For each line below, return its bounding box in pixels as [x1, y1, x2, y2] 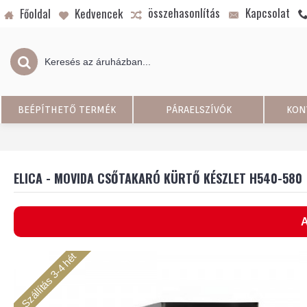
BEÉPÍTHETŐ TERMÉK [18, 104, 116, 115]
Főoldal [20, 5, 51, 22]
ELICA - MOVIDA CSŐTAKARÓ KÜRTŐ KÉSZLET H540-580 [14, 169, 302, 187]
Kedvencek [75, 5, 123, 22]
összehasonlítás [148, 4, 220, 21]
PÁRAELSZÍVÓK [165, 104, 232, 115]
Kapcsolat [245, 4, 290, 21]
